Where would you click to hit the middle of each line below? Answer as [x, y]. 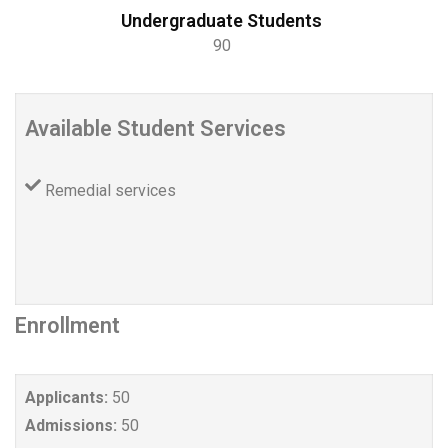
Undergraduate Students [221, 21]
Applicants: [68, 398]
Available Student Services [158, 129]
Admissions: [73, 426]
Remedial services [110, 191]
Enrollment [67, 326]
